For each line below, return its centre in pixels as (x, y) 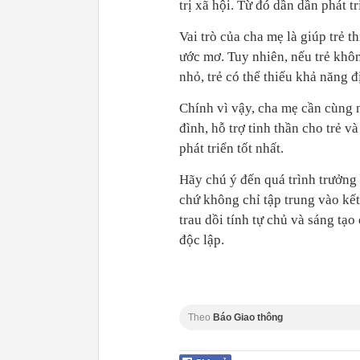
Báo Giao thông (248, 318)
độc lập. (202, 240)
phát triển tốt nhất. (231, 149)
